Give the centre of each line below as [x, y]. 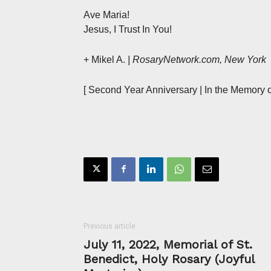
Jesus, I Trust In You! [128, 29]
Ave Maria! [106, 15]
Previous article [109, 226]
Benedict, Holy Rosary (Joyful [169, 259]
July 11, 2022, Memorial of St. [168, 244]
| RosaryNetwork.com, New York [197, 59]
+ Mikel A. [106, 59]
